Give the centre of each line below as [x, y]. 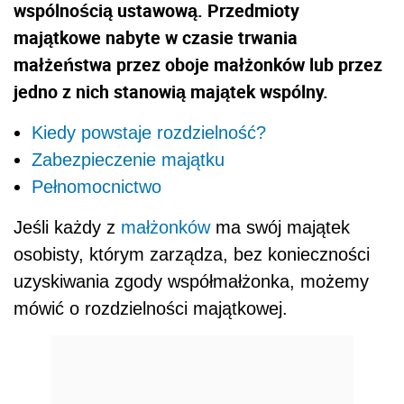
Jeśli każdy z [67, 228]
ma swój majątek [280, 228]
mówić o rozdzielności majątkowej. [151, 309]
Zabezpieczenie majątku [128, 160]
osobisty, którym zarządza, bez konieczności [192, 255]
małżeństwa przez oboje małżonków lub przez [198, 65]
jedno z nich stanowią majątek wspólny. [171, 92]
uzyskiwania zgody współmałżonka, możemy [191, 282]
